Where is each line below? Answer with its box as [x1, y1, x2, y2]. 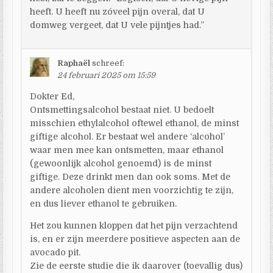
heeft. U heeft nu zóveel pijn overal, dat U [30, 6, 205, 16]
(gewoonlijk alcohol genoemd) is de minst [30, 158, 212, 168]
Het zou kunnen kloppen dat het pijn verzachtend [30, 220, 238, 230]
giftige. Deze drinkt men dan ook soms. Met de [30, 171, 231, 182]
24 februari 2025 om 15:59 [57, 70, 156, 80]
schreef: [92, 58, 125, 68]
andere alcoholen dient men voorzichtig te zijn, [30, 185, 234, 195]
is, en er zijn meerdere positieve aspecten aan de [30, 233, 241, 244]
